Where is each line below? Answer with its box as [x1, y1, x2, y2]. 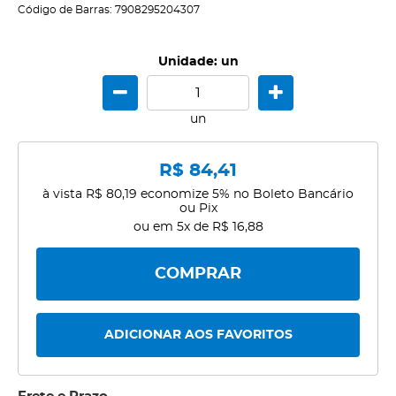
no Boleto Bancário [233, 187, 354, 201]
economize [137, 187, 212, 201]
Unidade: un [157, 55, 239, 68]
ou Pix [179, 202, 217, 215]
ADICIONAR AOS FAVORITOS [103, 329, 293, 342]
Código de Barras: [18, 4, 115, 15]
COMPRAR [155, 265, 241, 282]
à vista [42, 187, 86, 201]
